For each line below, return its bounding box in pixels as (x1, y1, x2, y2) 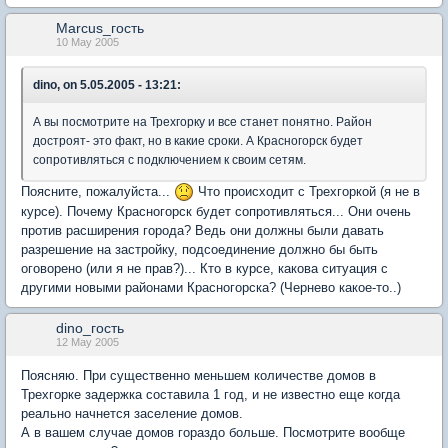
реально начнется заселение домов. (21, 406, 243, 422)
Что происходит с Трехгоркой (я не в (194, 183, 420, 199)
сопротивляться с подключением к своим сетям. (33, 152, 306, 167)
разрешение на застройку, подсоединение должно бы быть (21, 242, 378, 258)
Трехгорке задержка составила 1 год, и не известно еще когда (21, 387, 400, 403)
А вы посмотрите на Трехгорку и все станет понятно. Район (33, 114, 372, 129)
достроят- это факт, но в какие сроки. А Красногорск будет (33, 133, 363, 148)
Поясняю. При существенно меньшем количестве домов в (21, 368, 376, 384)
